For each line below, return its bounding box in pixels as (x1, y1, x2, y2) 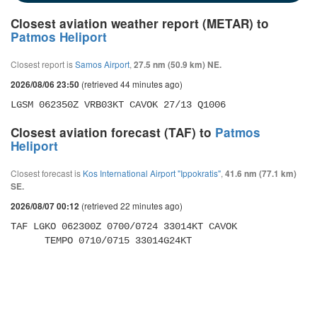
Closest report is (11, 58, 75, 70)
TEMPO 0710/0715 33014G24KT (45, 235, 192, 246)
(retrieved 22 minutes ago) (79, 200, 183, 212)
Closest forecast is (11, 167, 83, 179)
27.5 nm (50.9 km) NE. (134, 59, 221, 71)
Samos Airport (75, 58, 129, 70)
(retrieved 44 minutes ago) (79, 78, 183, 90)
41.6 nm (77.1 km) (225, 168, 296, 180)
